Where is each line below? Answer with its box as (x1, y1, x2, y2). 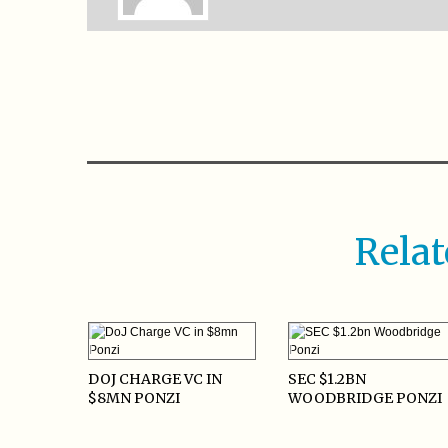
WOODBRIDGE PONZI (288, 389, 443, 408)
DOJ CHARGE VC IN (88, 370, 223, 389)
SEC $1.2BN (288, 370, 367, 389)
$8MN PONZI (88, 389, 181, 408)
